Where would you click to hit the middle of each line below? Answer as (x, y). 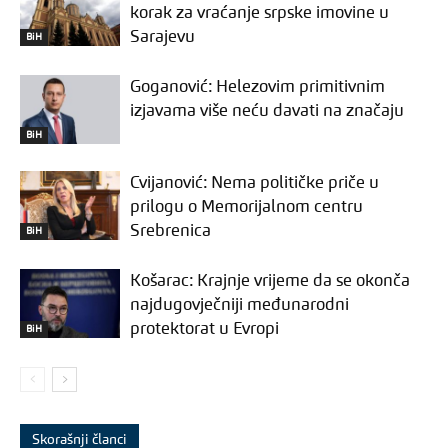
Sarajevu (162, 37)
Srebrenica (170, 231)
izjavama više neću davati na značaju (267, 111)
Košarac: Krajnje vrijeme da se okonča (270, 281)
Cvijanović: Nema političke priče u (254, 183)
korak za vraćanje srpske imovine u (259, 13)
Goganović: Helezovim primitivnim (257, 87)
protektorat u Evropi (204, 329)
